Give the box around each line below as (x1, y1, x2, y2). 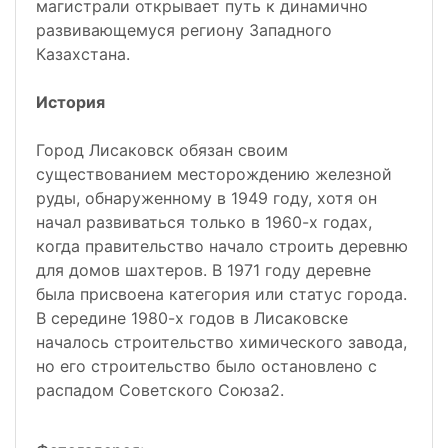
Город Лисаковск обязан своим (36, 140, 288, 161)
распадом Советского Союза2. (36, 380, 284, 401)
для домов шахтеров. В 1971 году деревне (36, 260, 371, 281)
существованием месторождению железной (36, 164, 392, 185)
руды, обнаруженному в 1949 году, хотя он (36, 188, 377, 209)
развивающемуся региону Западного (36, 20, 332, 41)
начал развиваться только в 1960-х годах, (36, 212, 372, 233)
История (36, 92, 105, 113)
